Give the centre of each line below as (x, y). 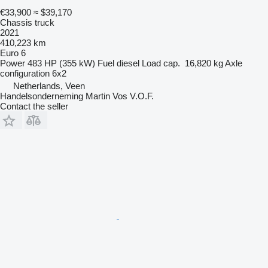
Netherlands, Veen (49, 86)
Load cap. (161, 63)
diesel (128, 63)
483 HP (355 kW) (61, 63)
